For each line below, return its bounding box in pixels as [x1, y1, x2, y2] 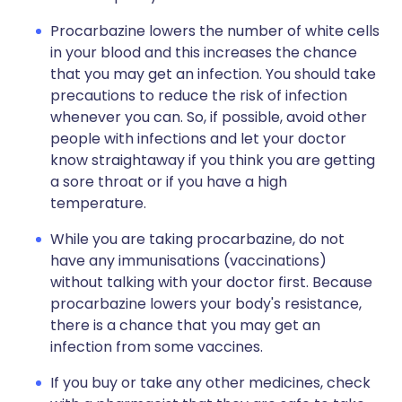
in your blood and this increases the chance [50, 42, 357, 63]
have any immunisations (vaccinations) [50, 250, 327, 271]
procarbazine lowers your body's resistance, [50, 293, 362, 314]
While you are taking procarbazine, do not [50, 229, 345, 249]
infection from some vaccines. [50, 336, 263, 357]
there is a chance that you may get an [50, 315, 320, 336]
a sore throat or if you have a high [50, 171, 287, 192]
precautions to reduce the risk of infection [50, 85, 347, 106]
